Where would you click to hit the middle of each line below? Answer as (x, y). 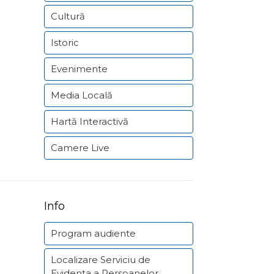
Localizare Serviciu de (101, 260)
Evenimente (79, 69)
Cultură (68, 16)
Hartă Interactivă (90, 121)
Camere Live (80, 148)
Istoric (65, 43)
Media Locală (82, 95)
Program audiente (93, 233)
